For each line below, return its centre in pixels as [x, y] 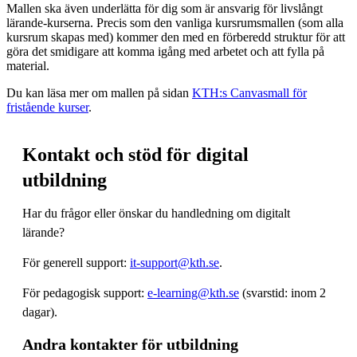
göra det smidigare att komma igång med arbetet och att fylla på [165, 51]
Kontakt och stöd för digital [135, 154]
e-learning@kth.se [193, 292]
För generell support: [76, 262]
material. [28, 65]
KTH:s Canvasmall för [249, 92]
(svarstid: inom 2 [282, 292]
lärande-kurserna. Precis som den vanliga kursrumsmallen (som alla [175, 22]
